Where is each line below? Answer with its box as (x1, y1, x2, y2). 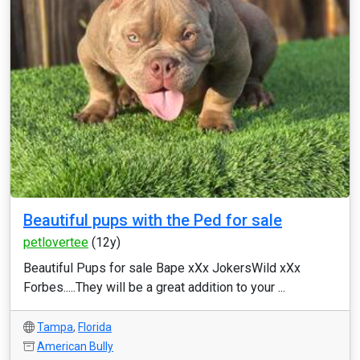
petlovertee (23, 235, 88, 250)
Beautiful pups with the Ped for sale (23, 211, 282, 230)
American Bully (37, 340, 113, 353)
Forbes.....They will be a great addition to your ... (23, 280, 285, 295)
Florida (78, 321, 112, 333)
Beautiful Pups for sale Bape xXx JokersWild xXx (23, 260, 301, 276)
